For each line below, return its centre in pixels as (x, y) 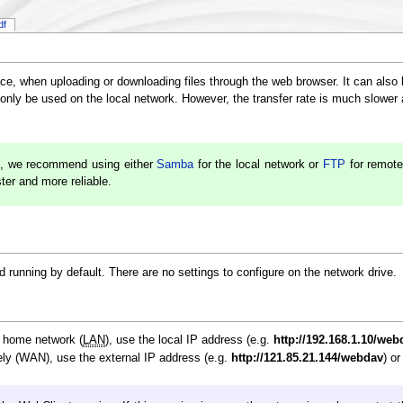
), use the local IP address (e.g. (190, 340)
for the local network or (259, 165)
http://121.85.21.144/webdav (308, 358)
